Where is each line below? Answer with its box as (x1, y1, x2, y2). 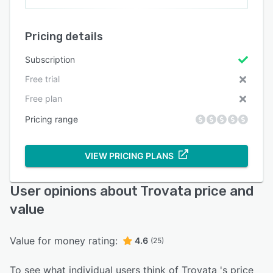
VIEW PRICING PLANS (85, 150, 174, 161)
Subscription (25, 54, 75, 65)
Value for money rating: (10, 234, 118, 247)
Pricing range (25, 113, 78, 124)
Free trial (25, 73, 60, 84)
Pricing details (25, 29, 103, 43)
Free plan (25, 93, 62, 104)
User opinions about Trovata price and (10, 182, 253, 199)
